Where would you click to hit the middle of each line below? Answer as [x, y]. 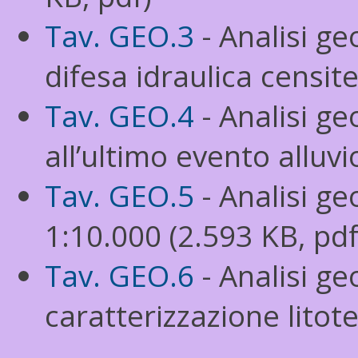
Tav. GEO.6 [119, 276]
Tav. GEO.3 [119, 36]
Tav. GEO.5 [119, 196]
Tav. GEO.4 [119, 116]
